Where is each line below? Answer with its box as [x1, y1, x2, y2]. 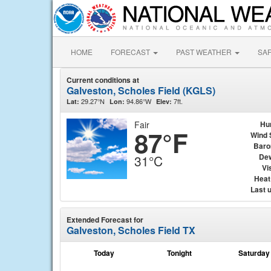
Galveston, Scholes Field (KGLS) [67, 83, 215, 97]
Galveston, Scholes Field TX [67, 223, 195, 237]
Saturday [238, 247, 270, 258]
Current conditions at [67, 74, 139, 85]
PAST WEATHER [176, 47, 233, 57]
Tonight [166, 247, 192, 258]
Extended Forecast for [67, 214, 143, 225]
